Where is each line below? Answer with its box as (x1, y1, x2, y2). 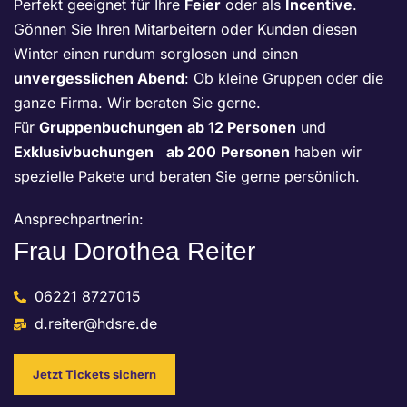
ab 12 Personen (187, 118, 296, 137)
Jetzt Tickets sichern (33, 367, 156, 382)
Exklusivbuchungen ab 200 (14, 143, 216, 162)
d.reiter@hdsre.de (34, 314, 157, 333)
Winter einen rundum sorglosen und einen (14, 45, 298, 64)
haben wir (290, 143, 362, 162)
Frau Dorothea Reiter (14, 237, 255, 266)
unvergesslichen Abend (14, 69, 184, 88)
